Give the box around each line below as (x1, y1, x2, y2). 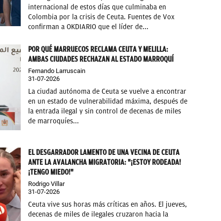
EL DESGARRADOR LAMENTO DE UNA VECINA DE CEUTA (28, 147, 180, 157)
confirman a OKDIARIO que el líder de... (28, 23, 149, 32)
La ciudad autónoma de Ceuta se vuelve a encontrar (28, 87, 187, 96)
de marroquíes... (28, 117, 79, 126)
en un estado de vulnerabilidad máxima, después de (28, 97, 188, 106)
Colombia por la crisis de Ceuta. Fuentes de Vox (28, 13, 175, 22)
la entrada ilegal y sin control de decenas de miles (28, 107, 182, 116)
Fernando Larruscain (28, 67, 86, 75)
